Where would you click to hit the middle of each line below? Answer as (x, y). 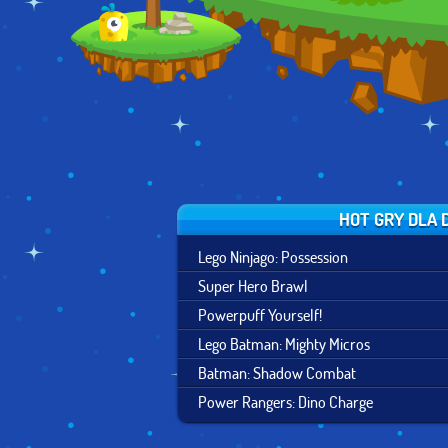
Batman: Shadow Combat (277, 372)
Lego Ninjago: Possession (273, 256)
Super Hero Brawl (253, 285)
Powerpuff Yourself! (260, 314)
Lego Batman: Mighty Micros (284, 343)
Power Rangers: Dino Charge (285, 401)
